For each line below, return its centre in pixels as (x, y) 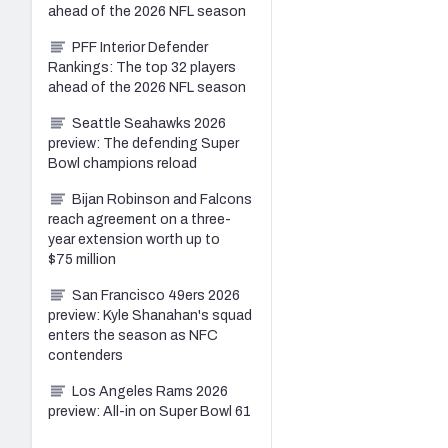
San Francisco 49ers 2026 (156, 295)
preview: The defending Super (143, 143)
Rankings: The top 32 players (142, 67)
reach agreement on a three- (139, 219)
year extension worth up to (134, 239)
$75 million (82, 259)
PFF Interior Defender (140, 47)
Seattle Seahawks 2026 (149, 123)
